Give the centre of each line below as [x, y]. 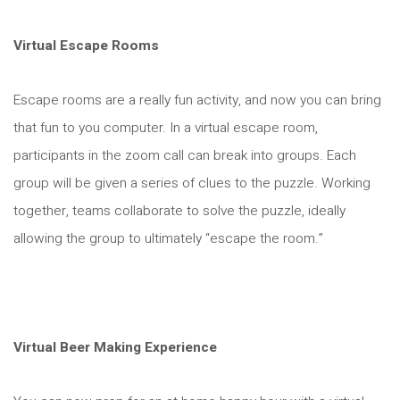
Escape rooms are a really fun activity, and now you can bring [197, 100]
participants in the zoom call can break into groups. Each [185, 155]
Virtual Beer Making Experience [115, 347]
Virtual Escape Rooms [86, 46]
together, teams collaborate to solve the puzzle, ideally [179, 211]
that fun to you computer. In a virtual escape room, [166, 128]
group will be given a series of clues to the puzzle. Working [192, 183]
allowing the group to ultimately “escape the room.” [168, 238]
